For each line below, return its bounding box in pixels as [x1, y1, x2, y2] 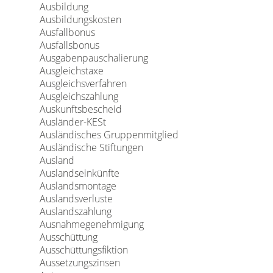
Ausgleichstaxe [39, 64, 104, 77]
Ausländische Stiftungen [39, 141, 143, 154]
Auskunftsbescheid [39, 102, 122, 116]
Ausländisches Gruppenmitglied [39, 128, 179, 141]
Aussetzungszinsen [39, 256, 120, 269]
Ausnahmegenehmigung [39, 218, 144, 231]
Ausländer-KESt [39, 115, 106, 129]
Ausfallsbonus [39, 38, 99, 52]
